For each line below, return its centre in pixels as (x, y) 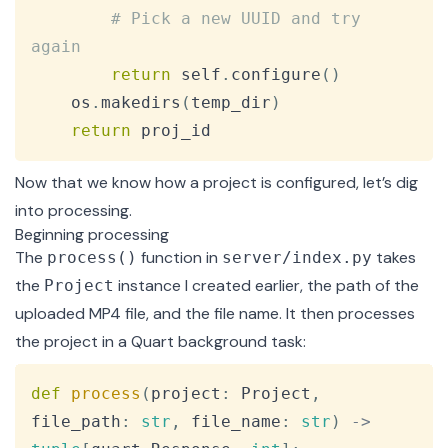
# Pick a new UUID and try (241, 19)
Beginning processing (92, 235)
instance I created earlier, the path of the (266, 286)
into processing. (73, 211)
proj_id (171, 131)
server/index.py (297, 258)
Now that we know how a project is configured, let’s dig (216, 183)
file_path (76, 422)
